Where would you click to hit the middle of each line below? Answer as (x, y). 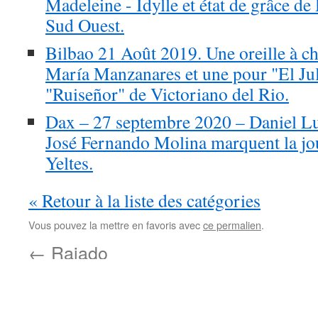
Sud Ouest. (85, 25)
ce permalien (232, 225)
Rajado (77, 252)
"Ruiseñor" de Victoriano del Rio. (167, 94)
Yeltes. (69, 163)
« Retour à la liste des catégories (144, 200)
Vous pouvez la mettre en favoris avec (116, 225)
